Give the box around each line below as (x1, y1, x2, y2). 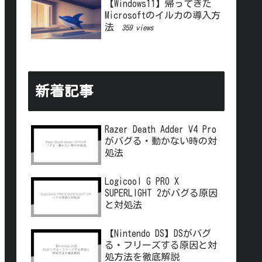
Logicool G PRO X (105, 177, 179, 187)
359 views (122, 24, 153, 32)
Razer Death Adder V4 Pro (105, 125, 216, 135)
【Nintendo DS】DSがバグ (105, 229, 211, 239)
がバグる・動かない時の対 (105, 136, 217, 146)
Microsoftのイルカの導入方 (105, 11, 220, 20)
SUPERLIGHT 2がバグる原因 (105, 188, 218, 198)
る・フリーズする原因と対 (105, 240, 217, 250)
